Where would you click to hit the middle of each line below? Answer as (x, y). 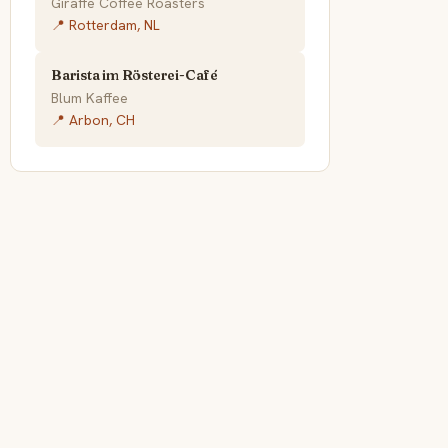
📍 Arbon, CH (93, 120)
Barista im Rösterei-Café (134, 75)
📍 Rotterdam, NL (105, 25)
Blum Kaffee (89, 98)
